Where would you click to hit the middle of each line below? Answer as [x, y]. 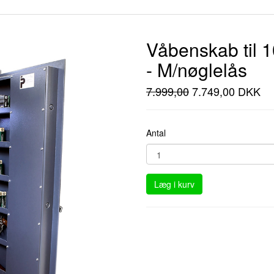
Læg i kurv [174, 184]
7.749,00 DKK [225, 91]
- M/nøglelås [197, 69]
